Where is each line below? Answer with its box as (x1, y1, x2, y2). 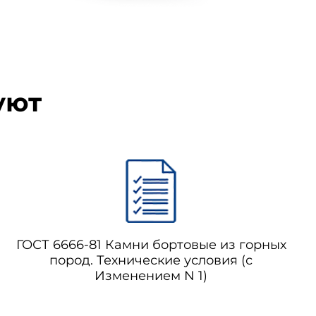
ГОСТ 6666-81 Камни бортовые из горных (16, 237, 286, 253)
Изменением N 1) (95, 268, 207, 284)
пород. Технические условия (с (49, 253, 253, 268)
